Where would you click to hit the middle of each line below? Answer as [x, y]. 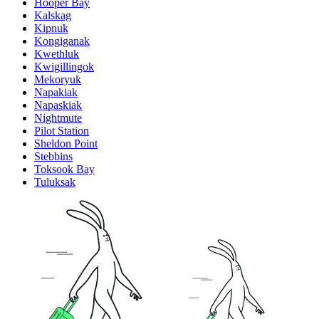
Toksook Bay [64, 169]
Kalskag [53, 15]
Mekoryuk [58, 79]
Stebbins [53, 156]
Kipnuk [51, 28]
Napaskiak [58, 105]
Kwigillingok [64, 66]
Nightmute [58, 117]
